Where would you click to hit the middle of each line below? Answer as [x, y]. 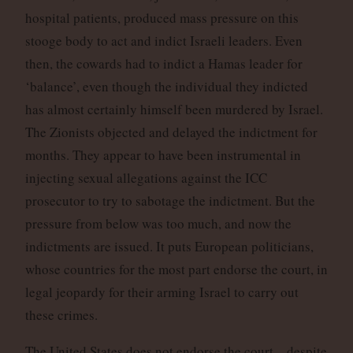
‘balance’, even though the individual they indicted [166, 87]
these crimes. [61, 315]
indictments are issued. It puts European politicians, [169, 247]
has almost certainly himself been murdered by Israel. [174, 110]
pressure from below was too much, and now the [158, 224]
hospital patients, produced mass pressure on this [162, 18]
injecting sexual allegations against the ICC [146, 178]
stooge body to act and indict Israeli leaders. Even [163, 41]
